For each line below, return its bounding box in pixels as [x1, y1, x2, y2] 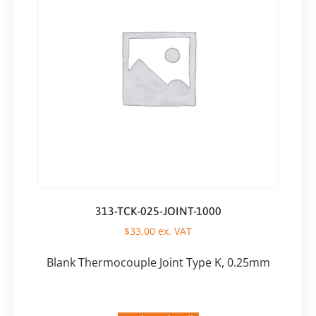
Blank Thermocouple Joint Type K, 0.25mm [46, 255, 270, 271]
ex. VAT [155, 224, 192, 238]
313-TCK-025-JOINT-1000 [95, 205, 221, 218]
